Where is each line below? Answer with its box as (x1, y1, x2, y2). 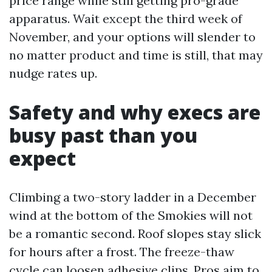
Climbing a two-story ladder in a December (9, 189, 256, 205)
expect (9, 145, 76, 171)
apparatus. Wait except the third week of (9, 11, 242, 26)
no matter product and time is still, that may (9, 47, 263, 63)
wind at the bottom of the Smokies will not (9, 208, 253, 223)
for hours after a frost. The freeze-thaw (9, 244, 234, 259)
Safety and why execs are (9, 99, 260, 125)
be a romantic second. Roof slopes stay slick (9, 226, 261, 241)
